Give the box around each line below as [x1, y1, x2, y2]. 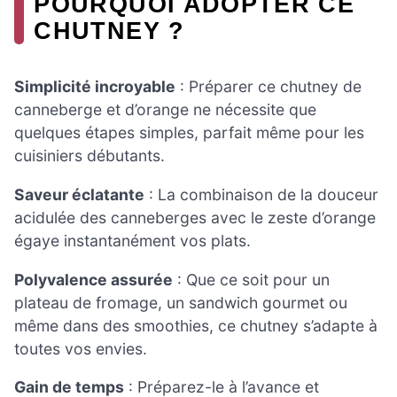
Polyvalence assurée [14, 269, 173, 289]
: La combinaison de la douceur [144, 185, 378, 205]
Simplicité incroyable [14, 77, 175, 97]
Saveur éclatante [14, 185, 144, 205]
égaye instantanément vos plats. [14, 231, 251, 251]
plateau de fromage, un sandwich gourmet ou [14, 292, 347, 312]
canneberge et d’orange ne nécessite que [14, 100, 316, 120]
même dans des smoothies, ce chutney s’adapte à [14, 315, 378, 335]
